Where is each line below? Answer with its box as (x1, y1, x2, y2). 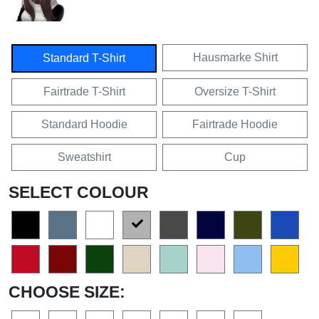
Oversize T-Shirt (194, 85, 276, 98)
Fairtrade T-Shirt (43, 85, 125, 98)
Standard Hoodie (41, 117, 127, 130)
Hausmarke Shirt (192, 51, 278, 63)
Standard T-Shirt (43, 51, 125, 64)
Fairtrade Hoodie (192, 117, 278, 130)
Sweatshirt (57, 150, 111, 163)
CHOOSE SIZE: (9, 282, 125, 301)
